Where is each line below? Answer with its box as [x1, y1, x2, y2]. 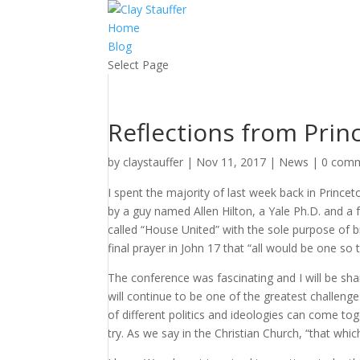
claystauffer [123, 154, 184, 170]
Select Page [108, 57, 170, 72]
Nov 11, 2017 [196, 154, 267, 170]
